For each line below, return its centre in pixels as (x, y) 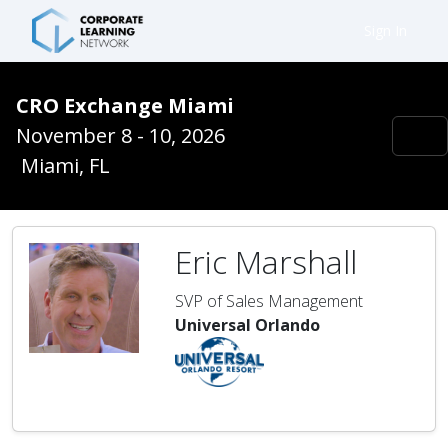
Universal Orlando (247, 325)
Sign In (385, 30)
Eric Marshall (266, 261)
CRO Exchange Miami (125, 105)
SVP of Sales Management (269, 301)
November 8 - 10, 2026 (120, 135)
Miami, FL (63, 165)
